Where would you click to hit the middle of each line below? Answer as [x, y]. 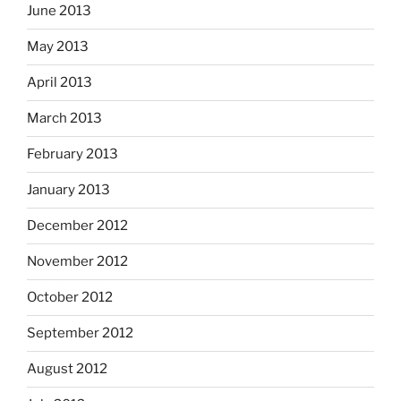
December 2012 [77, 226]
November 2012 [77, 262]
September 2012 [80, 333]
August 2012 [67, 369]
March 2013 [64, 119]
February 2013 [73, 154]
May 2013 [58, 47]
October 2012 [70, 298]
